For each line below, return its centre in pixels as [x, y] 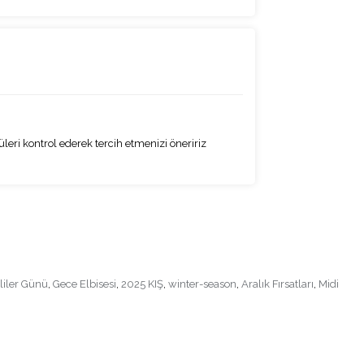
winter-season [202, 284]
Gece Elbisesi [84, 284]
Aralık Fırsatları [277, 284]
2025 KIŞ [142, 284]
